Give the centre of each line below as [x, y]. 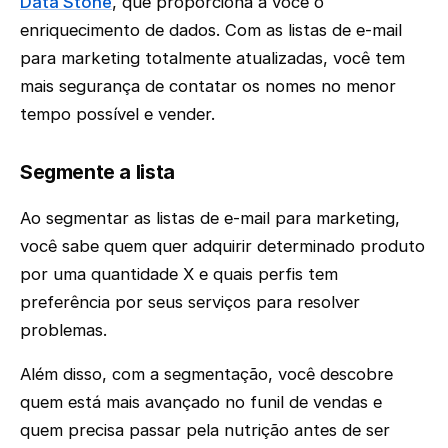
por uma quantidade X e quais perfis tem [179, 273]
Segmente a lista [97, 172]
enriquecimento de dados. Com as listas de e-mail [211, 30]
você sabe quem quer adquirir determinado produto [222, 245]
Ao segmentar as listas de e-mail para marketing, [210, 217]
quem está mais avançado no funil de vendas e [201, 402]
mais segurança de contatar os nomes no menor [208, 86]
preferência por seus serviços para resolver [190, 301]
